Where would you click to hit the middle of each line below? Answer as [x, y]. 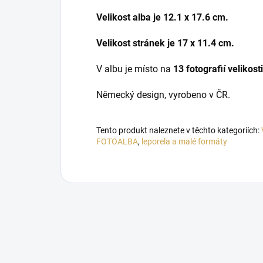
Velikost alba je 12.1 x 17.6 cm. [162, 17]
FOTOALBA [117, 141]
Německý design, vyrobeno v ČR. [163, 95]
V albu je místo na [135, 69]
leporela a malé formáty [184, 141]
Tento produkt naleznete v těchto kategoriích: [179, 130]
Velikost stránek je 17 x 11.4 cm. [165, 43]
